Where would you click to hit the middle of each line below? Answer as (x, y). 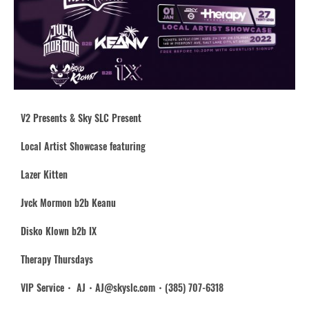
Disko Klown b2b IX (59, 230)
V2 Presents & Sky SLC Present (81, 117)
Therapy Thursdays (57, 259)
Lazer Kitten (44, 174)
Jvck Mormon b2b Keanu (68, 202)
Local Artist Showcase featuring (83, 146)
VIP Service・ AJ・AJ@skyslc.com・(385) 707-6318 (122, 287)
